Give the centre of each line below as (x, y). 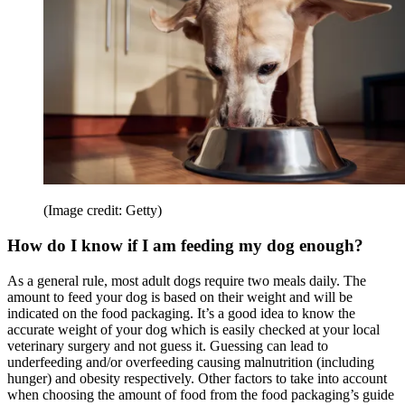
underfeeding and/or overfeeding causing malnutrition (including (191, 362)
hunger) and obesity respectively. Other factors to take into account (197, 378)
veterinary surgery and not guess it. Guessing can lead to (168, 345)
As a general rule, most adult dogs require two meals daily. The (187, 280)
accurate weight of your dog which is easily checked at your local (193, 329)
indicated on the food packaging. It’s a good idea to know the (181, 313)
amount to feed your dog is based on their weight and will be (180, 297)
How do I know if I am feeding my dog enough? (185, 246)
